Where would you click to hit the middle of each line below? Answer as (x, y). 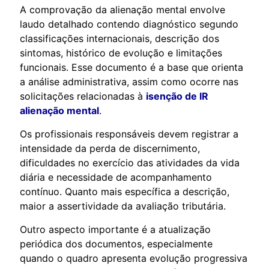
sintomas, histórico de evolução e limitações (121, 53)
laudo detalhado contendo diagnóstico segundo (129, 24)
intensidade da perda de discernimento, (110, 148)
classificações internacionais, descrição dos (119, 38)
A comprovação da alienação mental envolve (122, 9)
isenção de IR (177, 96)
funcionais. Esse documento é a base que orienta (131, 67)
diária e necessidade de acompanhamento (116, 177)
